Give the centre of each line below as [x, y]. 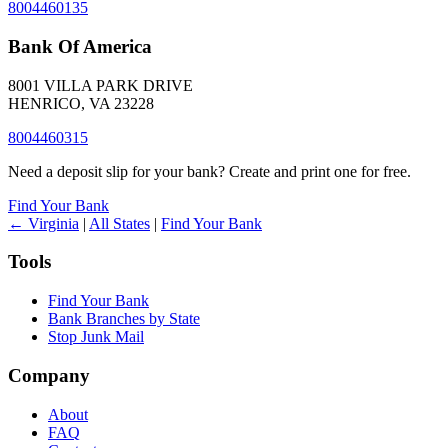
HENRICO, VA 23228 [81, 103]
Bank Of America [80, 46]
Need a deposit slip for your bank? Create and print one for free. [209, 171]
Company [49, 375]
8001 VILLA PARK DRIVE [100, 85]
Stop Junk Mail [96, 337]
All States [119, 223]
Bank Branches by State [124, 319]
